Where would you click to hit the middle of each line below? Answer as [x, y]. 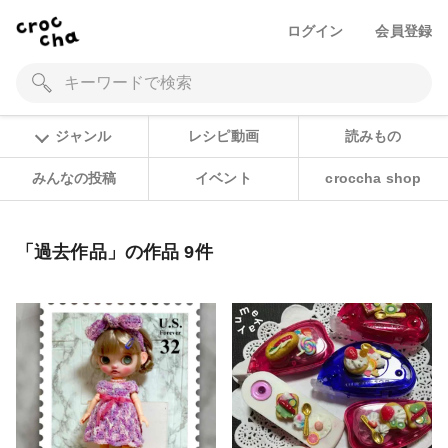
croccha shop [373, 178]
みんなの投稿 [74, 178]
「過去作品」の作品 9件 [114, 251]
